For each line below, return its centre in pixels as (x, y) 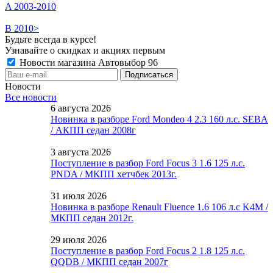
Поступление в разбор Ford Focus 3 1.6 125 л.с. (148, 163)
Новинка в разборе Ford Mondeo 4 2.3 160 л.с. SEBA (159, 119)
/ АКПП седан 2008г (93, 130)
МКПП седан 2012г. (92, 218)
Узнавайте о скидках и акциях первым (85, 50)
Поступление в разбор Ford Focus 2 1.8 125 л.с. (148, 250)
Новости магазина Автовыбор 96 (87, 62)
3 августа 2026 (81, 152)
